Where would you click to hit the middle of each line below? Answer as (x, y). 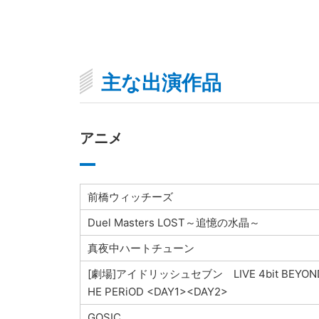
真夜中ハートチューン (141, 249)
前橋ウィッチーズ (130, 197)
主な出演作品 (161, 83)
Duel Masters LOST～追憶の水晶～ (173, 223)
